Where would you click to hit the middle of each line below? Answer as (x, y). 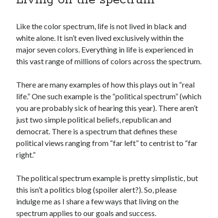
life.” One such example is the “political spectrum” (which (109, 96)
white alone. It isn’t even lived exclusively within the (100, 37)
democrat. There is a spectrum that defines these (97, 131)
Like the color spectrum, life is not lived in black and (101, 26)
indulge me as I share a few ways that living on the (98, 201)
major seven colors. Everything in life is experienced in (105, 49)
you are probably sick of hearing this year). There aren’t (107, 108)
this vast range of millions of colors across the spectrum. (109, 61)
